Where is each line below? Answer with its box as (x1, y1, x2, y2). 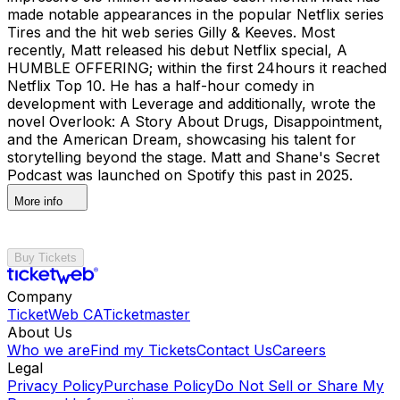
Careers (272, 340, 326, 359)
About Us (7, 322, 72, 341)
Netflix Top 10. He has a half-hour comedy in (7, 76, 314, 95)
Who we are (7, 340, 90, 359)
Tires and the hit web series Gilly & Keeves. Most (7, 22, 335, 41)
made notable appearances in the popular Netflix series (7, 4, 384, 23)
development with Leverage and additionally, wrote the (7, 94, 376, 112)
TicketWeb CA (7, 304, 103, 323)
